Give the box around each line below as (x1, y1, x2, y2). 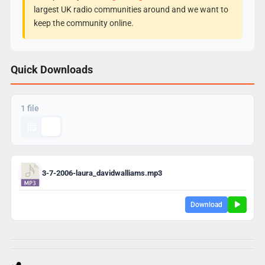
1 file (20, 103, 39, 113)
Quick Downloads (10, 63, 93, 76)
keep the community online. (33, 18, 134, 28)
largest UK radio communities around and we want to (33, 4, 228, 14)
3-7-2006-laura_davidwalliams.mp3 (41, 169, 162, 178)
